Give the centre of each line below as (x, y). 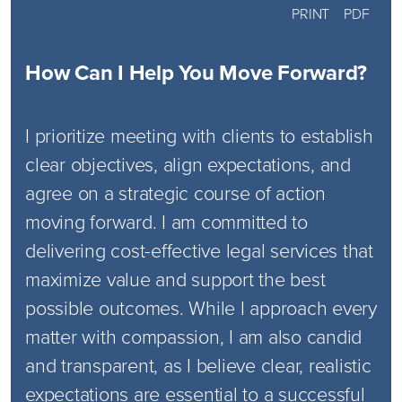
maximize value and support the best (175, 279)
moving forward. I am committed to (166, 221)
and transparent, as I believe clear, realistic (198, 365)
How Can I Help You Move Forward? (196, 72)
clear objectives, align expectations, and (188, 164)
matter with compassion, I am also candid (193, 336)
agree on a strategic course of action (175, 192)
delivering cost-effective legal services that (199, 250)
